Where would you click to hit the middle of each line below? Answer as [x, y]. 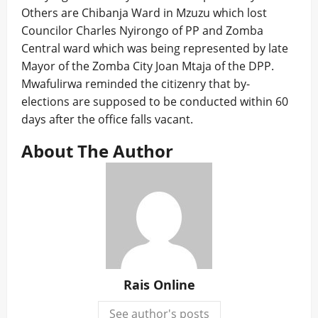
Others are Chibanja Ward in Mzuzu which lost [144, 13]
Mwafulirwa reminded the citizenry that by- [136, 84]
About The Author [97, 151]
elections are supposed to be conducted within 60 [155, 102]
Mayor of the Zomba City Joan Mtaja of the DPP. [148, 66]
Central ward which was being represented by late [155, 48]
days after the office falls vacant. [107, 119]
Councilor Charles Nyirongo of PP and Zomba [142, 31]
